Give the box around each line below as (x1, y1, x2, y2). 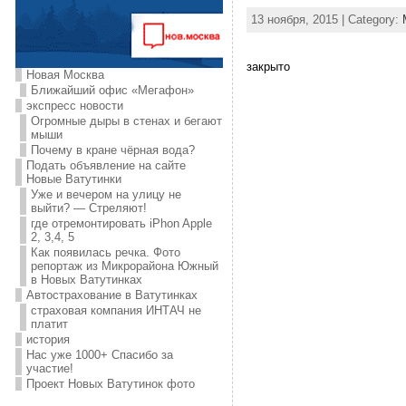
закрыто (246, 59, 290, 73)
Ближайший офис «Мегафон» (30, 83, 194, 97)
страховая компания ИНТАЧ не (30, 304, 201, 317)
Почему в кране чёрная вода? (30, 143, 195, 157)
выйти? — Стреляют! (30, 201, 147, 215)
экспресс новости (25, 99, 123, 112)
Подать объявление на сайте (25, 159, 186, 172)
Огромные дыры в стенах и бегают (30, 114, 222, 128)
